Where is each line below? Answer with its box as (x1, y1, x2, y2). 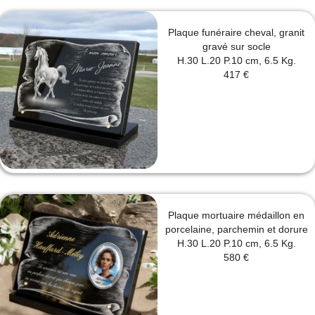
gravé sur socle (202, 41, 271, 53)
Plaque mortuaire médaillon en (168, 210, 304, 221)
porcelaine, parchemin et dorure (165, 224, 308, 236)
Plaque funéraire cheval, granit (168, 27, 304, 39)
